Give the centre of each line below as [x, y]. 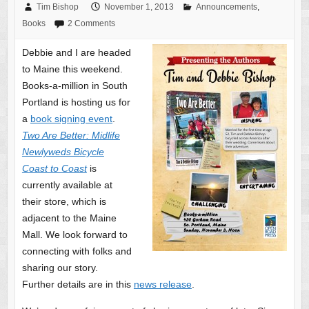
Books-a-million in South [74, 85]
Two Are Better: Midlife [71, 135]
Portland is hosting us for [76, 102]
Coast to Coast [54, 168]
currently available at [67, 185]
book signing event [71, 118]
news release [162, 284]
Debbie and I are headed [76, 52]
